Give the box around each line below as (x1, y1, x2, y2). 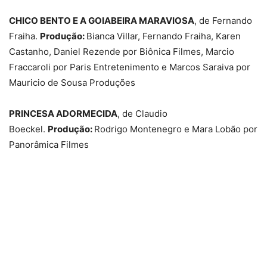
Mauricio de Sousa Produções (9, 76, 135, 88)
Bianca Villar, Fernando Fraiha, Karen (86, 30, 241, 42)
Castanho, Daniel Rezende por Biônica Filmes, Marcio (9, 45, 234, 57)
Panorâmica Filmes (9, 138, 89, 150)
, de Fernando (194, 14, 252, 26)
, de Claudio (117, 107, 167, 119)
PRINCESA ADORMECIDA (9, 107, 117, 119)
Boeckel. (9, 123, 48, 135)
